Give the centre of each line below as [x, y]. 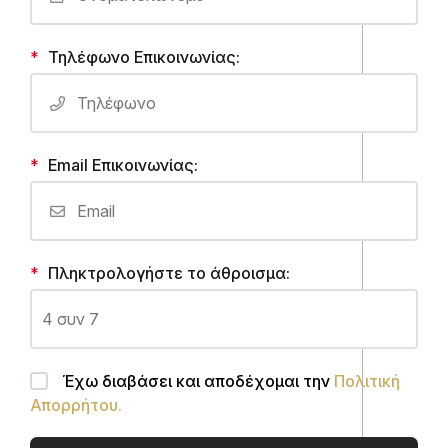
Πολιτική [367, 381]
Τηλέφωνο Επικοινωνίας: [144, 57]
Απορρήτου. [76, 405]
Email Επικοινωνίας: [123, 165]
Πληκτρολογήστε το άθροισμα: [169, 273]
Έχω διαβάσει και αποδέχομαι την [196, 381]
